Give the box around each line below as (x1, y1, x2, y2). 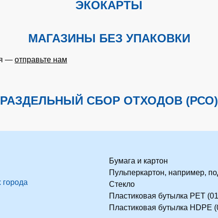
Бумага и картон (109, 157, 168, 165)
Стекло (109, 180, 135, 188)
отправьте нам (15, 55, 67, 64)
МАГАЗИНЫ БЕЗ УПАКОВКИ (28, 32, 190, 45)
